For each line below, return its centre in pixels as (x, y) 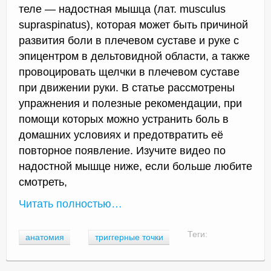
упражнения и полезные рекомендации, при (130, 104)
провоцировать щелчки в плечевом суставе (129, 72)
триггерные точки (129, 237)
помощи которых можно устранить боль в (124, 119)
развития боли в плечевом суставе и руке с (129, 41)
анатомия (45, 237)
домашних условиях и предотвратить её (121, 135)
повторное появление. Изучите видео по (122, 151)
